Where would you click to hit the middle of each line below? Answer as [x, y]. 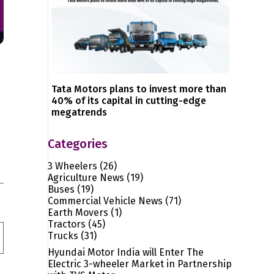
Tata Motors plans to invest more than [139, 89]
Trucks [63, 235]
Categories [78, 143]
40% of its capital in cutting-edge [129, 100]
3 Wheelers [73, 166]
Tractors [67, 224]
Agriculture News [86, 177]
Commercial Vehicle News [106, 201]
